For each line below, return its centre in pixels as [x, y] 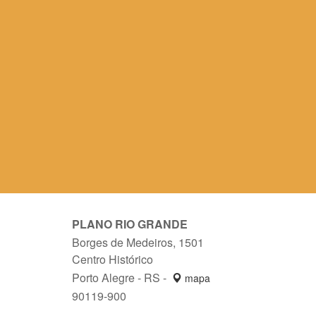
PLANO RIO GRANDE [130, 224]
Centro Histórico [113, 259]
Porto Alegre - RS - [121, 277]
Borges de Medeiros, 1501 [138, 242]
